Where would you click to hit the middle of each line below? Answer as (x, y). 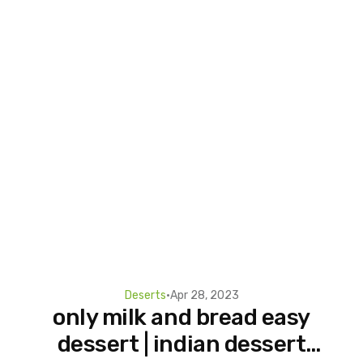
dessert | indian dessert (100, 344)
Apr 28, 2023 (204, 295)
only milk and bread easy (181, 317)
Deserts (145, 295)
